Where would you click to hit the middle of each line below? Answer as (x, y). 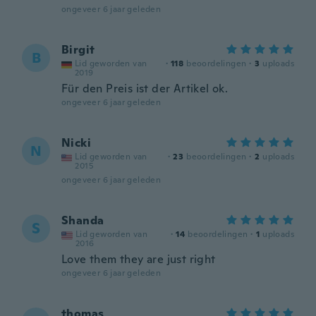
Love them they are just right (139, 259)
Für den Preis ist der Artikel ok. (145, 89)
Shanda (83, 220)
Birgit (78, 50)
